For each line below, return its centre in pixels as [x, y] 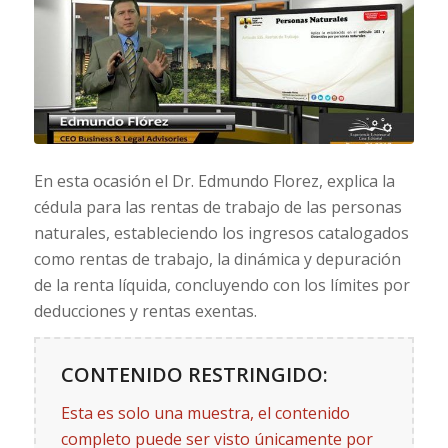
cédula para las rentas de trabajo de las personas [217, 206]
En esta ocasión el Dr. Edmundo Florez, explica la [214, 180]
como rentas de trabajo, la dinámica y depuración [217, 258]
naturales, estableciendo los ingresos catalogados [221, 232]
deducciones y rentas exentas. [145, 310]
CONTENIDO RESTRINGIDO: [194, 375]
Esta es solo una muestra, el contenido [205, 412]
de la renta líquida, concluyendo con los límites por [221, 284]
